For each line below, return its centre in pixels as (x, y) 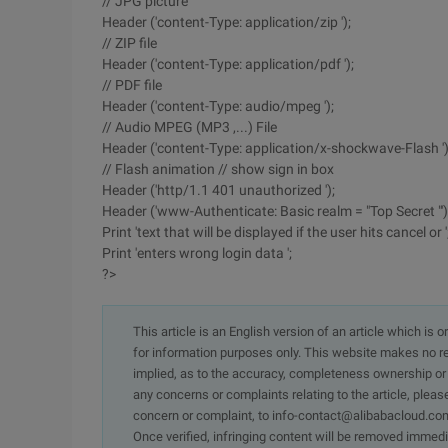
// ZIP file (129, 43)
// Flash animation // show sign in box (218, 169)
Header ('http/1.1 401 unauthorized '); (218, 190)
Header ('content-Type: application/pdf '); (228, 64)
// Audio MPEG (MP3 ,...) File (189, 127)
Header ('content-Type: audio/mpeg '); (218, 106)
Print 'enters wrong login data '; (197, 253)
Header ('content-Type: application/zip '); (226, 22)
